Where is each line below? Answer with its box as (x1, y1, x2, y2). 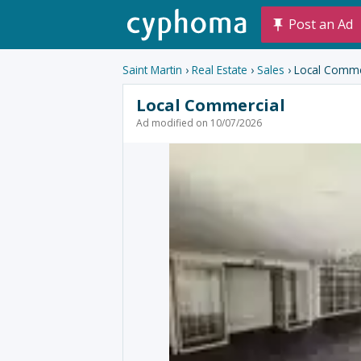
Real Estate (192, 62, 247, 77)
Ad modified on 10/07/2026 (136, 116, 262, 130)
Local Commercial (136, 94, 285, 116)
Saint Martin (122, 62, 182, 77)
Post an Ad (288, 15, 354, 33)
